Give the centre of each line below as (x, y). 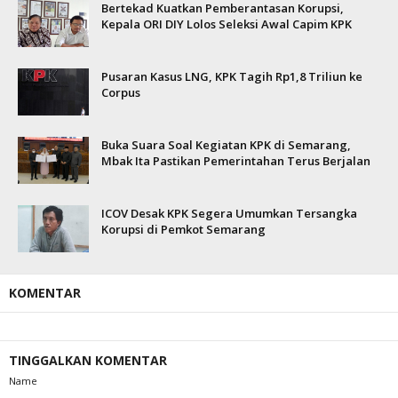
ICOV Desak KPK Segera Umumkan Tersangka (229, 213)
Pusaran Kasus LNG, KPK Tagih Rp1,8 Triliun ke (232, 76)
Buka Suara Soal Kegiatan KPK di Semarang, (226, 145)
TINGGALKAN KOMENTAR (88, 360)
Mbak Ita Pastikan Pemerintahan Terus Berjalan (236, 161)
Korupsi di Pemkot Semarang (183, 229)
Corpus (121, 92)
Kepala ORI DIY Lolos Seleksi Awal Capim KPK (227, 24)
